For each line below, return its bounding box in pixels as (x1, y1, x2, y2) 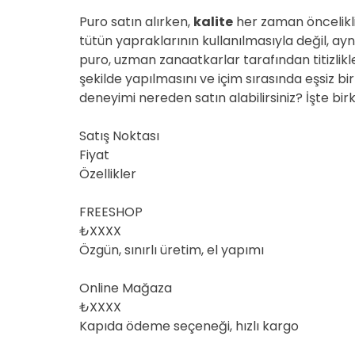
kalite (193, 13, 233, 31)
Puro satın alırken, (79, 13, 193, 31)
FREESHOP (79, 203, 143, 221)
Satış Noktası (79, 127, 159, 145)
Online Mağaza (79, 279, 172, 297)
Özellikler (79, 165, 136, 183)
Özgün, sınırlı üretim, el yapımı (79, 241, 264, 259)
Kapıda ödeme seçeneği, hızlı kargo (79, 317, 299, 335)
